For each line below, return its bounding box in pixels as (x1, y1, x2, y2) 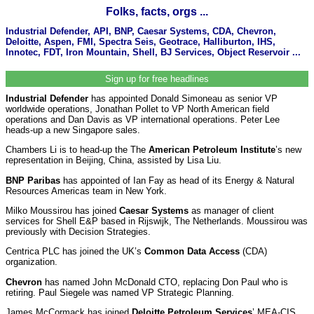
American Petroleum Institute (149, 144, 275, 156)
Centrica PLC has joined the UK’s (6, 246, 144, 257)
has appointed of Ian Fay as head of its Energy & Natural (63, 175, 294, 186)
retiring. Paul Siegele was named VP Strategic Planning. (6, 287, 234, 298)
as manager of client (189, 205, 274, 216)
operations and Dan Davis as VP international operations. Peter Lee (6, 114, 280, 125)
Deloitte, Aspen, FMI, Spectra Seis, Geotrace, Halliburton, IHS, (6, 36, 275, 47)
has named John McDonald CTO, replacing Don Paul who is (45, 276, 288, 287)
